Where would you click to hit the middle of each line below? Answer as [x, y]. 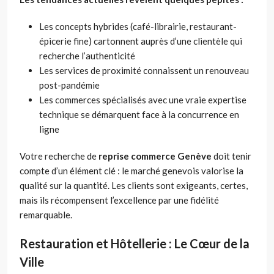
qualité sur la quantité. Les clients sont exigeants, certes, [134, 185]
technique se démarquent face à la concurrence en [139, 114]
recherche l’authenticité [87, 55]
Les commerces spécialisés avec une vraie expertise [143, 99]
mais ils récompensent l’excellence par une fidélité [119, 200]
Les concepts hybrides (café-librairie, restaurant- [138, 26]
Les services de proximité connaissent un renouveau [144, 70]
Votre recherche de [59, 156]
